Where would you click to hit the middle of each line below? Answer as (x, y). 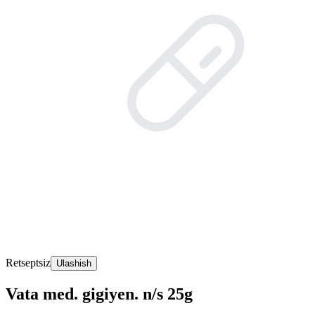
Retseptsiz (28, 263)
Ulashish (74, 263)
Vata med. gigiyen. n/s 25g (99, 294)
